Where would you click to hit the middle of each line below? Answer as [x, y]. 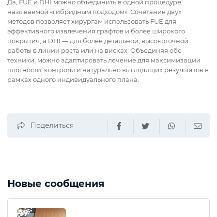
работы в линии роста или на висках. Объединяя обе [94, 51]
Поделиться [52, 126]
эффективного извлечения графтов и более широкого [96, 31]
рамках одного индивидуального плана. [73, 80]
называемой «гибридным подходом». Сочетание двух [94, 12]
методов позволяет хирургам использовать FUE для [92, 22]
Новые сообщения [56, 184]
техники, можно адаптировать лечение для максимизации [104, 60]
